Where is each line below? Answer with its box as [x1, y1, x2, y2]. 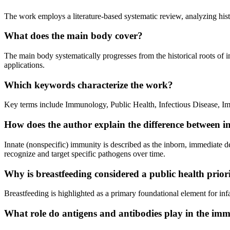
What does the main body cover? [4, 30, 143, 42]
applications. [4, 61, 45, 70]
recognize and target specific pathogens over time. [4, 149, 165, 158]
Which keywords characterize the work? [4, 79, 173, 90]
